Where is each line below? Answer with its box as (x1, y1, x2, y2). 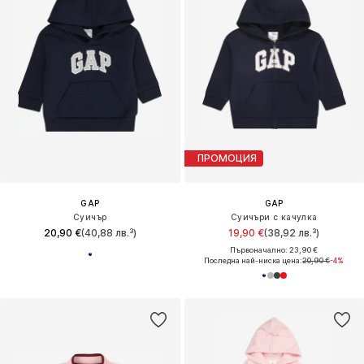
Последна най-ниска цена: (204, 255, 303, 265)
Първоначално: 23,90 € (230, 245, 318, 254)
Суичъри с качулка (230, 211, 318, 222)
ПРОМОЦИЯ (197, 152, 257, 165)
